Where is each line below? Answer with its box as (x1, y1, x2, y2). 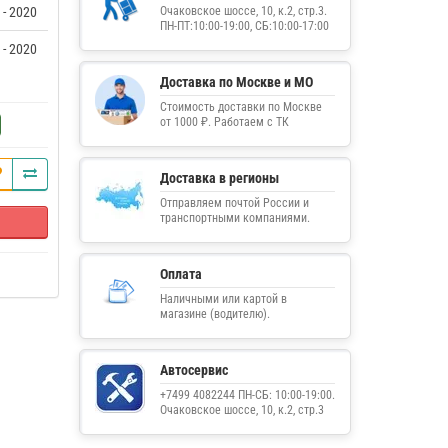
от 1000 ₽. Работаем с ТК (159, 115, 289, 129)
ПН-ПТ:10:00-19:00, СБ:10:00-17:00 (159, 19, 329, 33)
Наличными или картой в (159, 292, 287, 306)
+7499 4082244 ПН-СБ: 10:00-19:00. (159, 388, 335, 402)
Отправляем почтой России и (159, 196, 309, 210)
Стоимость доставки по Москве (159, 100, 322, 114)
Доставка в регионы (159, 170, 279, 186)
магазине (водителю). (159, 307, 270, 321)
